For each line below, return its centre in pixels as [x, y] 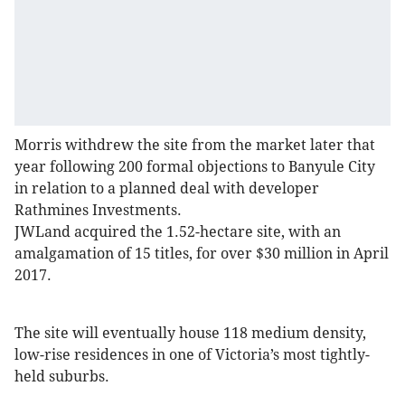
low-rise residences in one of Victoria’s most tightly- [192, 355]
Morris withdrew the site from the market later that [195, 146]
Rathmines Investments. [98, 211]
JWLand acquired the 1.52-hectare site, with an [178, 232]
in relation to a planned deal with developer [167, 189]
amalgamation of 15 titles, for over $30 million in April [202, 254]
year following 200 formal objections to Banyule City [195, 167]
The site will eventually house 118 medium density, [190, 334]
